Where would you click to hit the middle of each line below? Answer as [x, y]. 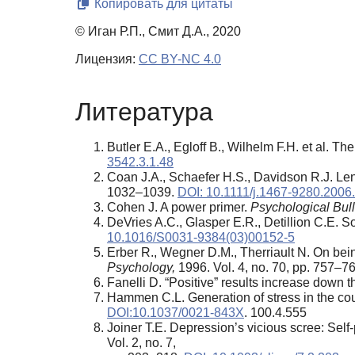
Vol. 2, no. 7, [141, 342]
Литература [144, 111]
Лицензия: [107, 59]
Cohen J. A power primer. [179, 207]
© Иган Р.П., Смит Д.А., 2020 [158, 32]
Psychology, [141, 267]
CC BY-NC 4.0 [180, 59]
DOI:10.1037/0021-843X [176, 312]
